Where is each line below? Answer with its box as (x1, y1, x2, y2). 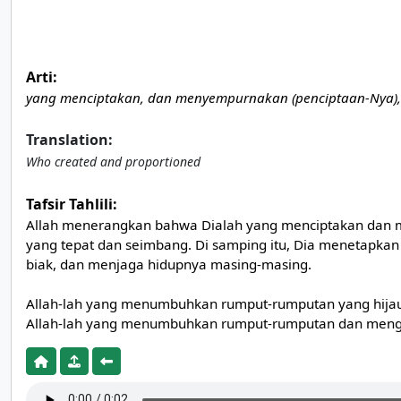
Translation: (26, 130, 113, 149)
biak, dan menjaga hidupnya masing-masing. (26, 255, 311, 273)
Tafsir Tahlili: (26, 194, 117, 214)
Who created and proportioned (26, 153, 200, 170)
